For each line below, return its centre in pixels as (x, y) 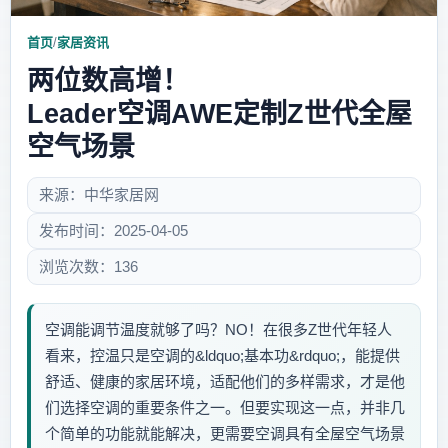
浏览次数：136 (88, 267)
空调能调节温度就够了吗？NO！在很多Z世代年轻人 (218, 330)
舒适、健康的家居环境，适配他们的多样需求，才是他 (225, 382)
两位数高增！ (108, 81)
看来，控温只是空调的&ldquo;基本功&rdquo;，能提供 (222, 356)
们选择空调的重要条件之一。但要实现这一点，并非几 (225, 408)
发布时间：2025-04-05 (113, 231)
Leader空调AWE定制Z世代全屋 (219, 114)
